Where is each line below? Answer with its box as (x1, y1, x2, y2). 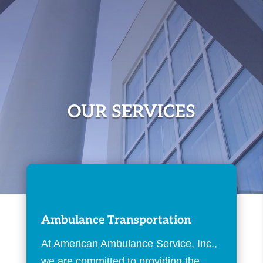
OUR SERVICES (67, 102, 195, 123)
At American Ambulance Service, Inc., (41, 238, 217, 250)
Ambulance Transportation (41, 213, 191, 228)
